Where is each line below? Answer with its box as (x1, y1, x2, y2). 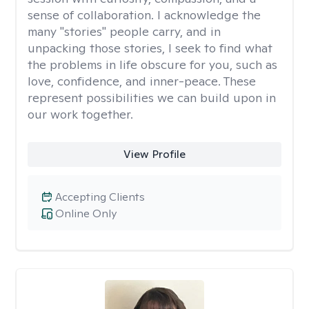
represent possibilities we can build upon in (28, 90, 276, 106)
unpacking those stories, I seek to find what (28, 40, 272, 56)
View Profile (123, 147, 186, 161)
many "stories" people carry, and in (28, 23, 221, 39)
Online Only (55, 206, 117, 221)
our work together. (28, 106, 133, 122)
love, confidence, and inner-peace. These (28, 73, 256, 89)
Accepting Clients (55, 190, 145, 204)
